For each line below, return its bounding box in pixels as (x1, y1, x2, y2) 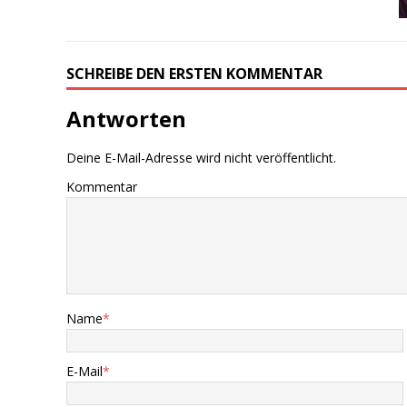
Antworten (66, 104, 187, 134)
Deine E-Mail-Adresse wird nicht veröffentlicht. (66, 149, 337, 167)
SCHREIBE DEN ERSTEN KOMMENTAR (66, 64, 323, 84)
